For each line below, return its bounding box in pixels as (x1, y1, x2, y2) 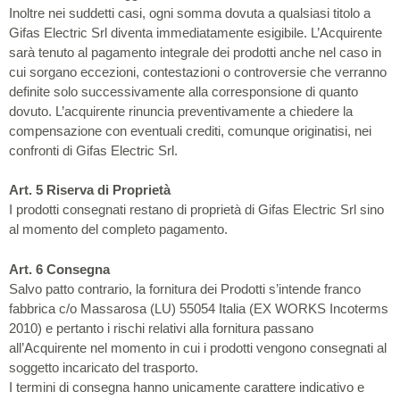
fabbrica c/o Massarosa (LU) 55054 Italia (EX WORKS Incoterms (9, 300, 388, 316)
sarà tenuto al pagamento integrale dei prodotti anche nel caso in (9, 44, 381, 60)
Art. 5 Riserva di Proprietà (9, 182, 171, 197)
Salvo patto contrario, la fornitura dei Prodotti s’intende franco (9, 280, 361, 296)
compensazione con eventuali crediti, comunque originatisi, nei (9, 122, 371, 138)
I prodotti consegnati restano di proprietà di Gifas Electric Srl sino (9, 202, 384, 217)
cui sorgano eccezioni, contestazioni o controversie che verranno (9, 63, 387, 79)
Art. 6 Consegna (9, 261, 110, 277)
